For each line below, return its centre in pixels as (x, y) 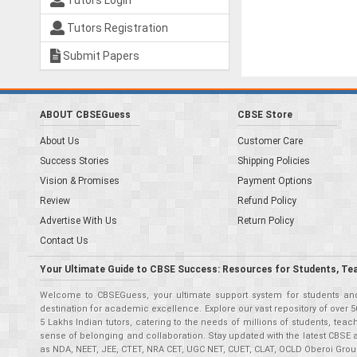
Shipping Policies (273, 161)
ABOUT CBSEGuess (85, 115)
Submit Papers (100, 56)
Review (55, 201)
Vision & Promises (80, 181)
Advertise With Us (78, 221)
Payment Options (275, 181)
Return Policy (265, 221)
